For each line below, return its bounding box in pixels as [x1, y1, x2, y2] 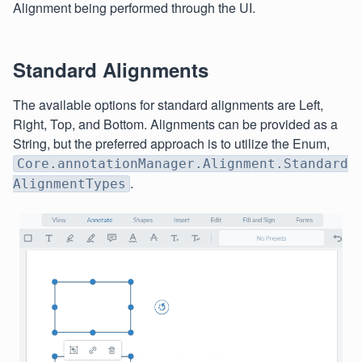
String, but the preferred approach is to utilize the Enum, [13, 134, 330, 153]
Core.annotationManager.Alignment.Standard [17, 156, 348, 171]
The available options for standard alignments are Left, [13, 95, 323, 114]
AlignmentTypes [13, 176, 126, 192]
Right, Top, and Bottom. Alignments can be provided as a [13, 115, 338, 133]
